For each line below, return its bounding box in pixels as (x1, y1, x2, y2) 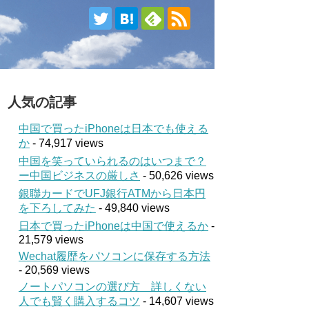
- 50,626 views (140, 170, 214, 181)
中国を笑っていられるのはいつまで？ (19, 155, 206, 167)
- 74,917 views (30, 137, 103, 149)
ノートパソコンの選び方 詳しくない (19, 281, 206, 292)
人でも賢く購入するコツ (19, 295, 140, 307)
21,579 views (19, 234, 83, 246)
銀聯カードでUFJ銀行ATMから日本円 (19, 188, 206, 199)
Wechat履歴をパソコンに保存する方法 (19, 250, 210, 262)
